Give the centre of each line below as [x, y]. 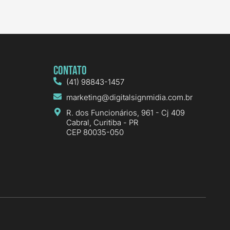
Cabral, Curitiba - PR [102, 123]
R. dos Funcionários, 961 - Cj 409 [125, 113]
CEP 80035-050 [95, 132]
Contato [70, 71]
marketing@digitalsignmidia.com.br [129, 98]
